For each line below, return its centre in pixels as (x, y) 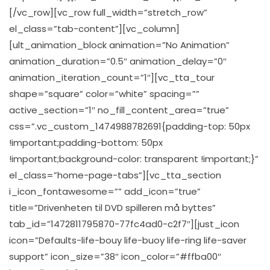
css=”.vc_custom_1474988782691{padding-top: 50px (130, 126)
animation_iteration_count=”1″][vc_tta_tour (112, 77)
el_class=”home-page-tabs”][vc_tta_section (115, 175)
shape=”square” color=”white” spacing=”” (104, 94)
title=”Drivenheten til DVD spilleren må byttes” (112, 208)
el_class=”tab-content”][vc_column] (94, 29)
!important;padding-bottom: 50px (86, 143)
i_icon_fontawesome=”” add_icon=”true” (105, 191)
